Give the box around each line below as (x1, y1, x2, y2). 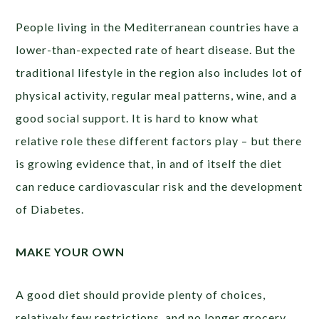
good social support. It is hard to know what (16, 111, 259, 125)
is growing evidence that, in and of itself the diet (16, 157, 283, 171)
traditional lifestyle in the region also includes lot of (16, 66, 303, 80)
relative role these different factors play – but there (16, 134, 303, 148)
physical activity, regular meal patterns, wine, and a (16, 88, 298, 103)
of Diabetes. (16, 202, 85, 216)
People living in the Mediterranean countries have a (16, 20, 300, 34)
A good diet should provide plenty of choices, (16, 288, 266, 302)
